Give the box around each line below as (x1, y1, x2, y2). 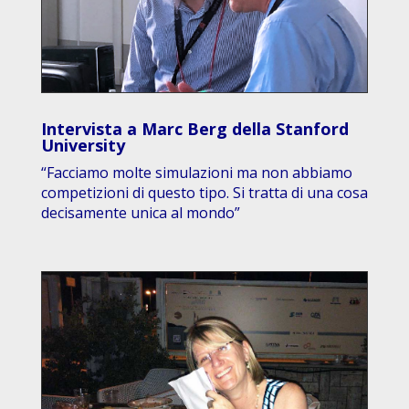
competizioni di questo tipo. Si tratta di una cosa (40, 182, 368, 203)
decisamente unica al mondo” (40, 202, 240, 223)
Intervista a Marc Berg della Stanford (40, 117, 349, 140)
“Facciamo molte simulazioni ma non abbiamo (40, 162, 352, 183)
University (40, 133, 130, 156)
